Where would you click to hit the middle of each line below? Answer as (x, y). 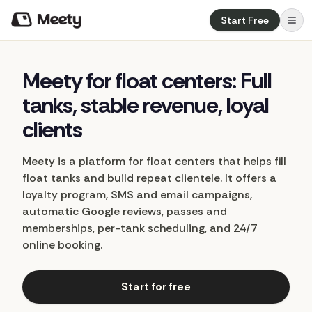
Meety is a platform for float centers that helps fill (154, 161)
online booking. (62, 245)
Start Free (245, 20)
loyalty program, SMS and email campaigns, (137, 195)
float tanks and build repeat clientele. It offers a (149, 178)
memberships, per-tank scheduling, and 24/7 (140, 228)
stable (110, 105)
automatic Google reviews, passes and (125, 211)
